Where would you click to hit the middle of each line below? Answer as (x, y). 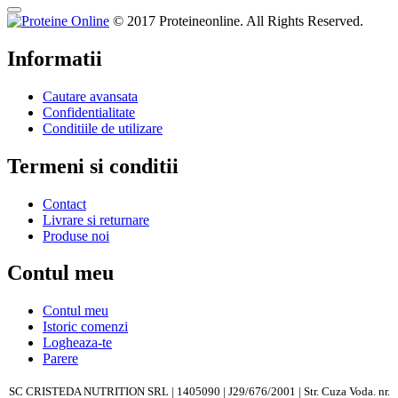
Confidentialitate (89, 112)
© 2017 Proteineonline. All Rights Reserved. (236, 20)
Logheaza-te (77, 343)
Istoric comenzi (85, 327)
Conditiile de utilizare (103, 128)
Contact (64, 203)
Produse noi (76, 235)
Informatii (55, 58)
